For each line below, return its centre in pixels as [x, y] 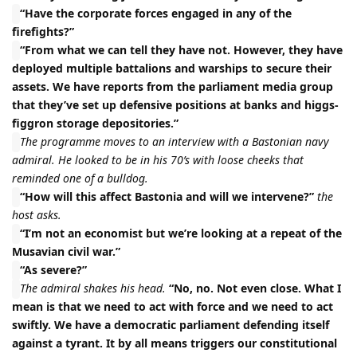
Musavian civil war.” [66, 252]
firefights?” [43, 32]
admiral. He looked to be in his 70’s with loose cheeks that [158, 160]
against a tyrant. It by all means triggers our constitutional [175, 343]
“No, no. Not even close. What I [255, 288]
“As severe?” [53, 270]
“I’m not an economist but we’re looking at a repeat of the [181, 233]
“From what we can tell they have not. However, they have [181, 50]
